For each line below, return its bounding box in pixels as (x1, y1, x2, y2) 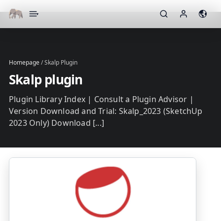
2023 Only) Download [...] (9, 117, 104, 128)
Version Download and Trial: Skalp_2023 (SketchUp (9, 106, 203, 116)
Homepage (9, 58, 39, 67)
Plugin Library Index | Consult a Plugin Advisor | (9, 94, 194, 105)
